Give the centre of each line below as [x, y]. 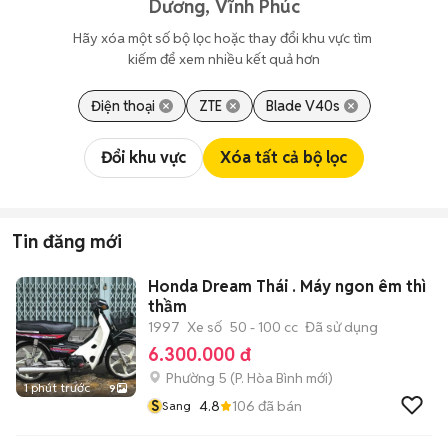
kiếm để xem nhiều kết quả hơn [224, 59]
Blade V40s [302, 106]
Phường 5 [196, 378]
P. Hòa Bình [269, 378]
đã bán [278, 405]
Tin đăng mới [67, 241]
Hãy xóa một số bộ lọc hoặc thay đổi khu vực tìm [224, 38]
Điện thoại [122, 106]
